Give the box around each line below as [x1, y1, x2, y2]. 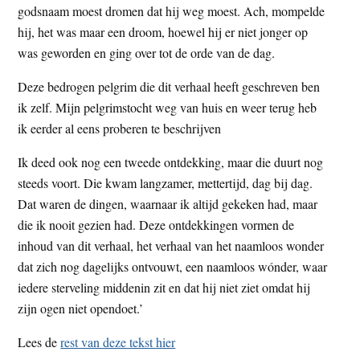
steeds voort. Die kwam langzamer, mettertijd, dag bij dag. [18, 174, 313, 191]
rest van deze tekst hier [60, 333, 176, 350]
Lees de [18, 333, 61, 350]
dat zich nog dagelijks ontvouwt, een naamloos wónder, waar [18, 257, 328, 275]
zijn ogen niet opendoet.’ [18, 299, 144, 317]
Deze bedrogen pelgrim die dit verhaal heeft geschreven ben [18, 77, 321, 95]
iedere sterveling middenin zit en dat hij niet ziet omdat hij [18, 278, 311, 296]
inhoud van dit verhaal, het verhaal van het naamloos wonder [18, 236, 325, 254]
